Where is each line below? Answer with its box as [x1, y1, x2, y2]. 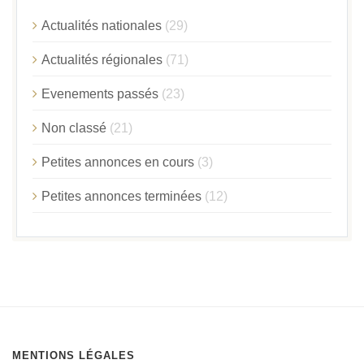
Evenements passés [41, 87, 158, 102]
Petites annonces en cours [41, 155, 194, 170]
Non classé [41, 121, 106, 136]
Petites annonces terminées [41, 189, 201, 204]
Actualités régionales [41, 53, 162, 67]
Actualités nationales [41, 19, 162, 33]
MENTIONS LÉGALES [12, 349, 135, 362]
